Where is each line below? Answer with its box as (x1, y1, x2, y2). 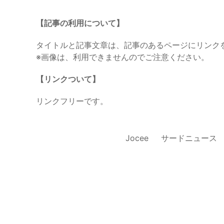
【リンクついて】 (36, 74, 100, 84)
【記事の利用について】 (36, 18, 124, 28)
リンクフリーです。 (36, 96, 108, 106)
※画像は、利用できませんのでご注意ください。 (36, 52, 209, 62)
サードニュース (161, 133, 217, 143)
